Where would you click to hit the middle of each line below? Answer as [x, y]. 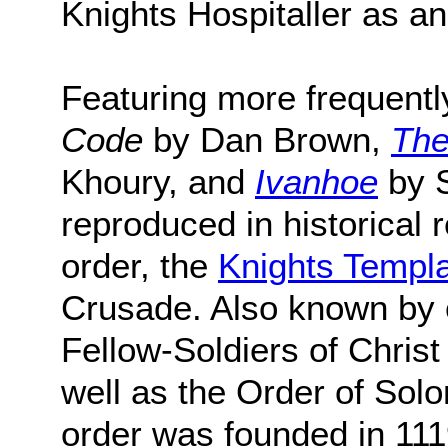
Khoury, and [158, 182]
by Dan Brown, [267, 140]
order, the [139, 266]
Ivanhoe [316, 182]
